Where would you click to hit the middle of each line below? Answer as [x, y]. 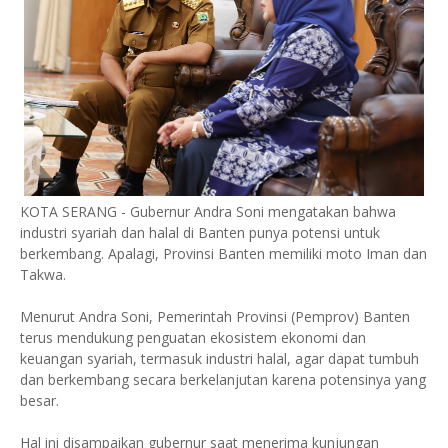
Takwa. [43, 274]
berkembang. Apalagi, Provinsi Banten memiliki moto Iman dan [223, 253]
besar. [39, 400]
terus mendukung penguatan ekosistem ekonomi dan [193, 337]
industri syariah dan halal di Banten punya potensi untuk [200, 232]
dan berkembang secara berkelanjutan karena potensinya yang [223, 379]
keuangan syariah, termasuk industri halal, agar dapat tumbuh [219, 358]
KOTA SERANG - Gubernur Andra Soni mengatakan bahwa [208, 211]
